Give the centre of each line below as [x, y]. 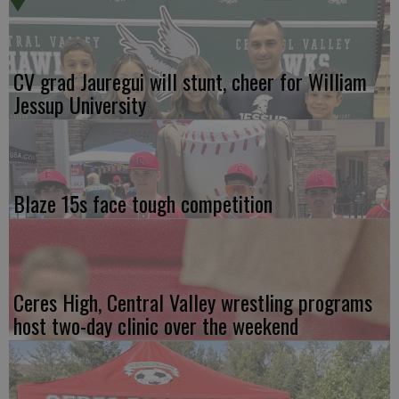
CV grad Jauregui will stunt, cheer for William [190, 81]
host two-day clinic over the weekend [156, 326]
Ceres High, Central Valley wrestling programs [193, 302]
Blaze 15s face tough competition [143, 204]
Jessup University [80, 105]
